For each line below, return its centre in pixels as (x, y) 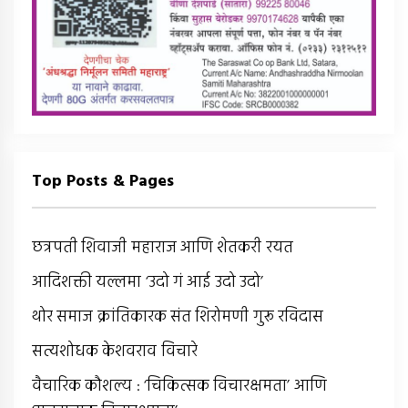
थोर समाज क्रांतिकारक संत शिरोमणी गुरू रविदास (178, 317)
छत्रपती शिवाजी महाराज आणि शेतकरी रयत (163, 248)
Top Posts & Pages (103, 181)
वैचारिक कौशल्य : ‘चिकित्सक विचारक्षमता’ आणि (179, 386)
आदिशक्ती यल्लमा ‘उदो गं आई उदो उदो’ (148, 282)
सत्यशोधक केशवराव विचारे (115, 352)
